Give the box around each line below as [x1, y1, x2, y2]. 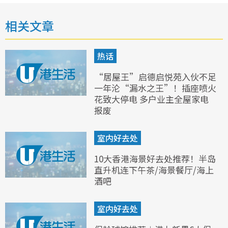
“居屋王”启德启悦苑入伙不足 [94, 70, 216, 83]
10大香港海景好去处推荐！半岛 [94, 152, 216, 165]
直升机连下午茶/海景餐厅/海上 [94, 163, 214, 177]
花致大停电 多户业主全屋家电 [94, 93, 209, 106]
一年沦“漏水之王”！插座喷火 [94, 81, 216, 95]
